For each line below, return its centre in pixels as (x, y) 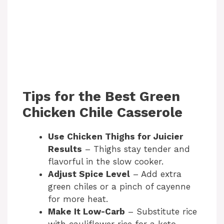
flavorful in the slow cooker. (106, 161)
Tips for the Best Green (101, 96)
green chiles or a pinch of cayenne (119, 186)
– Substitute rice (161, 211)
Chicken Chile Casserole (102, 112)
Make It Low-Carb (86, 211)
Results (65, 149)
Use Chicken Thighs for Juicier (115, 136)
